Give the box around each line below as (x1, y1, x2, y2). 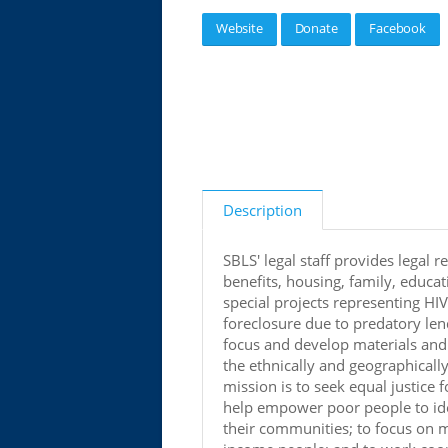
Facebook (369, 19, 426, 37)
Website (216, 19, 263, 37)
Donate (294, 19, 338, 37)
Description (223, 200, 302, 220)
